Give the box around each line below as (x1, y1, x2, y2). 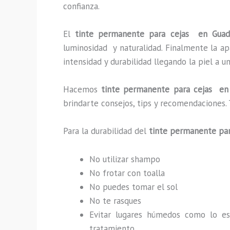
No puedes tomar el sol (89, 181, 180, 193)
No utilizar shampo (89, 153, 160, 165)
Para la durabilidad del (63, 125, 149, 137)
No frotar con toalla (89, 167, 165, 179)
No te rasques (89, 195, 146, 206)
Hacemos (63, 84, 102, 95)
